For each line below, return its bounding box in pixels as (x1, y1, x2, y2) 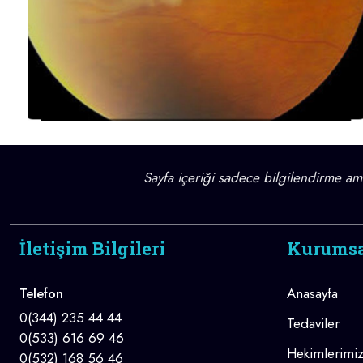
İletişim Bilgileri (19, 236, 165, 260)
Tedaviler (287, 313, 340, 333)
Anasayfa (287, 283, 338, 303)
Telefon (19, 283, 63, 303)
